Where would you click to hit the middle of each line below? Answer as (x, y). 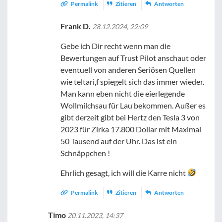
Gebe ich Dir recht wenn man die (116, 46)
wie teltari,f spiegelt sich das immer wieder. (133, 81)
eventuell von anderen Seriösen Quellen (128, 69)
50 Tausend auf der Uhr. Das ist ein (119, 141)
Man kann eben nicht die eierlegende (123, 93)
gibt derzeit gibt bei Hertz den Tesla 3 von (130, 117)
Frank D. (77, 26)
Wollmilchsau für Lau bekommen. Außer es (133, 105)
